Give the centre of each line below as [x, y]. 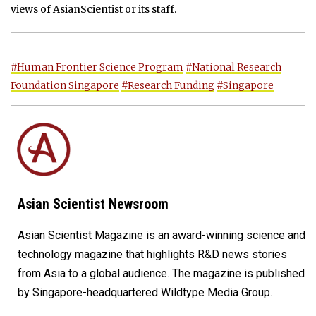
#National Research [233, 67]
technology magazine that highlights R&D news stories [152, 254]
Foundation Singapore [65, 85]
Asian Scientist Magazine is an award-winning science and [162, 235]
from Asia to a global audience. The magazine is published [161, 273]
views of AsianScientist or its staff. [93, 9]
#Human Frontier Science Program [97, 67]
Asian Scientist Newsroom [93, 204]
